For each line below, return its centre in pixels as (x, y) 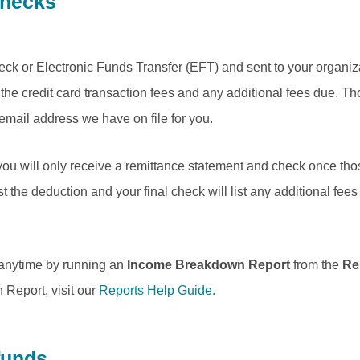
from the (317, 265)
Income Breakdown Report (209, 265)
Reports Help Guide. (157, 290)
